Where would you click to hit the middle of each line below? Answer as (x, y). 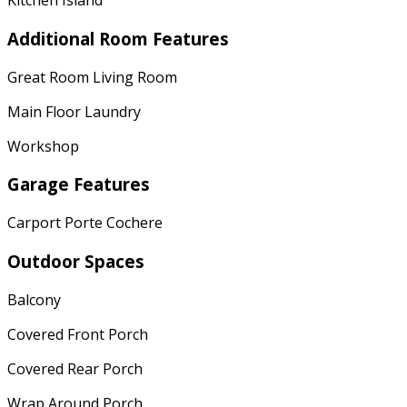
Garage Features (79, 184)
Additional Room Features (118, 38)
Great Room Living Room (92, 77)
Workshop (43, 146)
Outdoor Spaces (76, 261)
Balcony (34, 299)
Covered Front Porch (78, 334)
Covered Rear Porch (75, 368)
